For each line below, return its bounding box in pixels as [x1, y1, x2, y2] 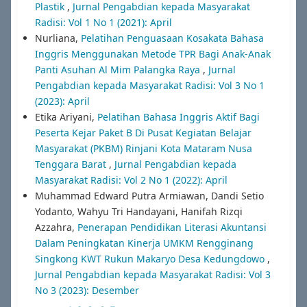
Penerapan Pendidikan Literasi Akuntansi [77, 220, 267, 234]
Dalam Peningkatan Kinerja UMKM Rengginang [34, 236, 254, 249]
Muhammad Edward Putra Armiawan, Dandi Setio [34, 188, 264, 202]
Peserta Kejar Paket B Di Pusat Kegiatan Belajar [34, 125, 251, 139]
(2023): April [34, 94, 90, 108]
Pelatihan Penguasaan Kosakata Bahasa [80, 31, 264, 45]
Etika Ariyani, [34, 110, 97, 123]
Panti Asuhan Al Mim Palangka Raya [34, 62, 203, 76]
